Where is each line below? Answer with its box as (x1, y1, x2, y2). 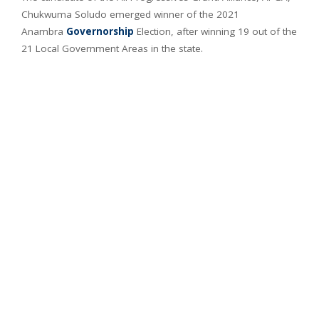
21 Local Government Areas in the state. (21, 41, 203, 55)
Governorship (66, 24, 134, 38)
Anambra (21, 24, 66, 38)
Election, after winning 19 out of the (134, 24, 297, 38)
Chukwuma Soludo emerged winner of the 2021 (21, 7, 239, 21)
